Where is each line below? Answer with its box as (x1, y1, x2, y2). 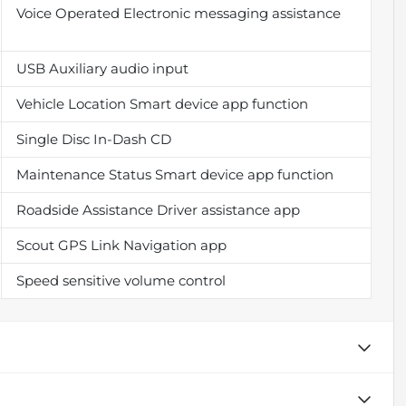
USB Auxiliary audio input (15, 59, 188, 77)
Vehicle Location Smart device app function (15, 94, 308, 112)
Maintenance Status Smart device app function (15, 165, 333, 183)
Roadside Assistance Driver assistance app (15, 200, 300, 218)
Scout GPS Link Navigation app (15, 236, 227, 254)
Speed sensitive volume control (15, 271, 226, 289)
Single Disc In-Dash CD (15, 130, 171, 148)
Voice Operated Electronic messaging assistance (15, 4, 341, 22)
